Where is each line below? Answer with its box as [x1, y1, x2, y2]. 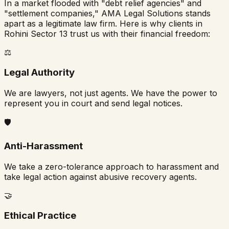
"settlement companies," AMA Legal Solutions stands [4, 8, 211, 18]
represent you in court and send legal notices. [4, 98, 182, 109]
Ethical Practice [4, 210, 76, 222]
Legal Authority [4, 66, 75, 79]
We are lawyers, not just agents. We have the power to [4, 88, 217, 99]
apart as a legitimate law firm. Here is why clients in [4, 18, 202, 29]
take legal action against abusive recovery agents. [4, 171, 197, 182]
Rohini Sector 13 [4, 28, 67, 39]
